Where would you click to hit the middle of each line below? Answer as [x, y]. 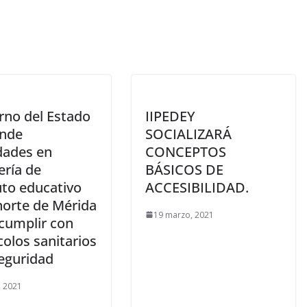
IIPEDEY [170, 116]
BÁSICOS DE [184, 169]
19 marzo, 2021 [184, 214]
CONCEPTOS [186, 151]
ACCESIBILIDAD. [197, 187]
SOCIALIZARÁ [188, 134]
